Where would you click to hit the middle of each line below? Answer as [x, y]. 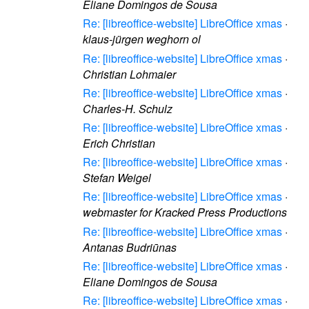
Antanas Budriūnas [130, 247]
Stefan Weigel [117, 178]
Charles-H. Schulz [128, 108]
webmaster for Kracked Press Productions [185, 212]
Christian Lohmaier [129, 74]
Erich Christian [119, 143]
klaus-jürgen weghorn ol [142, 39]
